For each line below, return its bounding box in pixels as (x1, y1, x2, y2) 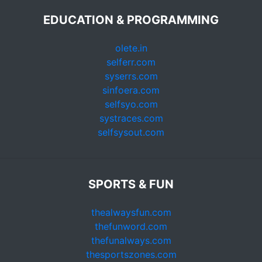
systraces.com (99, 112, 163, 125)
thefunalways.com (91, 235, 171, 247)
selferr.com (106, 56, 156, 68)
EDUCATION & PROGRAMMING (43, 13, 219, 27)
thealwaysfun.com (91, 206, 171, 219)
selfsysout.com (98, 126, 164, 139)
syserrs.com (104, 70, 158, 82)
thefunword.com (95, 220, 167, 233)
